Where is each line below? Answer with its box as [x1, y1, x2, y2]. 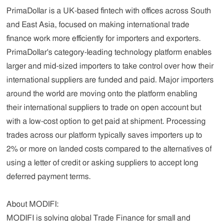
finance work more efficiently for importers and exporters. [6, 34, 201, 42]
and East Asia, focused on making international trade [6, 20, 190, 29]
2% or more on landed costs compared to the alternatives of [6, 145, 212, 153]
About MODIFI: [6, 200, 59, 208]
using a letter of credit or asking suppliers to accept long [6, 158, 199, 167]
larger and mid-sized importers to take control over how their [6, 62, 214, 70]
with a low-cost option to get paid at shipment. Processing [6, 117, 206, 125]
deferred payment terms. [6, 172, 91, 181]
